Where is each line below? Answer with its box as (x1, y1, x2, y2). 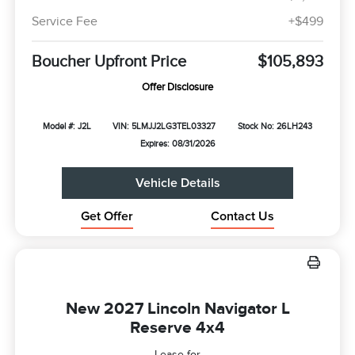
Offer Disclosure (142, 81, 213, 93)
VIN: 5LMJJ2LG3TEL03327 (113, 120, 216, 131)
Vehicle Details (135, 176, 220, 189)
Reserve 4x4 (130, 317, 225, 337)
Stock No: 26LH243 (238, 120, 313, 131)
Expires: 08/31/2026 (139, 138, 216, 148)
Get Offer (80, 209, 133, 223)
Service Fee (31, 13, 97, 29)
